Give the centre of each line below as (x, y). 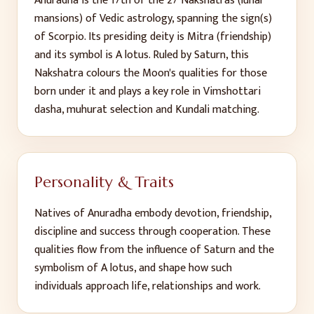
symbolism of (68, 268)
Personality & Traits (104, 182)
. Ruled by (171, 55)
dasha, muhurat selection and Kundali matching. (147, 110)
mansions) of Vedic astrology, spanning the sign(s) (153, 19)
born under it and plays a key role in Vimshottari (148, 91)
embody (153, 213)
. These (254, 232)
